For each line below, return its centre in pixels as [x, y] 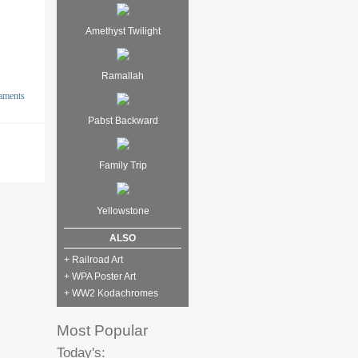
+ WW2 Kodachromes [111, 293]
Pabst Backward [123, 121]
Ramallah [123, 76]
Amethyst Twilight [123, 31]
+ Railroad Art [93, 259]
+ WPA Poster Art [100, 276]
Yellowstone [123, 211]
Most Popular [102, 330]
